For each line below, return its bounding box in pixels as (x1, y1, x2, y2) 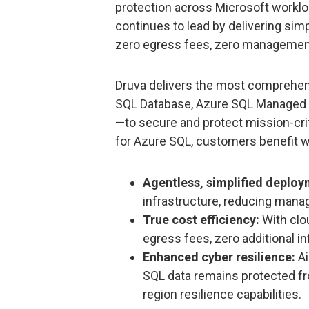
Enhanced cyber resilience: (143, 249, 298, 264)
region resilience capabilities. (143, 286, 301, 301)
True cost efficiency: (143, 212, 262, 227)
